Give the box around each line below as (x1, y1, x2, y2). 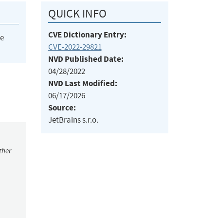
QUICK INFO (48, 6, 107, 21)
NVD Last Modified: (48, 78, 117, 90)
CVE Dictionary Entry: (48, 29, 127, 41)
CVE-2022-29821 (48, 42, 102, 53)
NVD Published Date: (48, 54, 124, 65)
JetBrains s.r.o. (48, 115, 98, 126)
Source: (48, 102, 76, 114)
